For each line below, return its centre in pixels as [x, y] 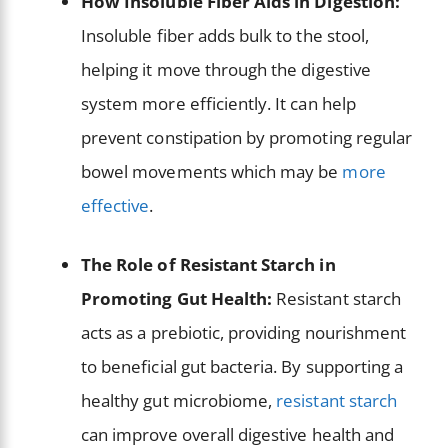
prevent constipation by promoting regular [247, 137]
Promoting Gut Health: [177, 299]
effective [115, 205]
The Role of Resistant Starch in [208, 265]
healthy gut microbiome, [179, 401]
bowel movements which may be [212, 171]
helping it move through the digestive [226, 69]
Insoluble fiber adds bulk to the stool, [225, 35]
